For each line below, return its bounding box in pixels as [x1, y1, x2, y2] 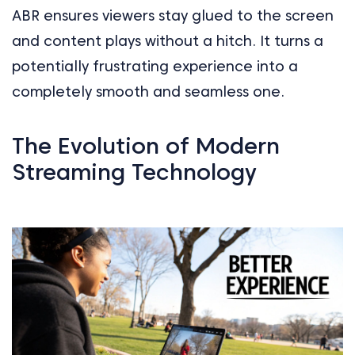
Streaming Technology [12, 158, 257, 185]
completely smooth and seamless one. [12, 82, 284, 100]
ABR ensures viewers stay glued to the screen [12, 6, 334, 24]
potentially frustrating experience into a [12, 57, 298, 74]
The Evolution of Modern [12, 132, 280, 159]
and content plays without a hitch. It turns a [12, 32, 323, 49]
